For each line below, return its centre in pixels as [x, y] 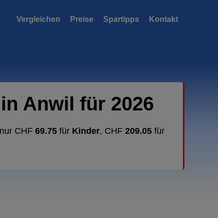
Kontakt [163, 19]
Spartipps [121, 19]
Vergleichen [38, 19]
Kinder [86, 131]
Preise [82, 19]
